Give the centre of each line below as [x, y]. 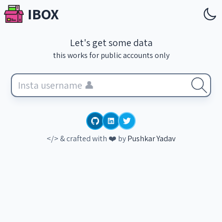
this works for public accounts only [111, 55]
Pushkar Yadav [151, 139]
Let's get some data [111, 43]
